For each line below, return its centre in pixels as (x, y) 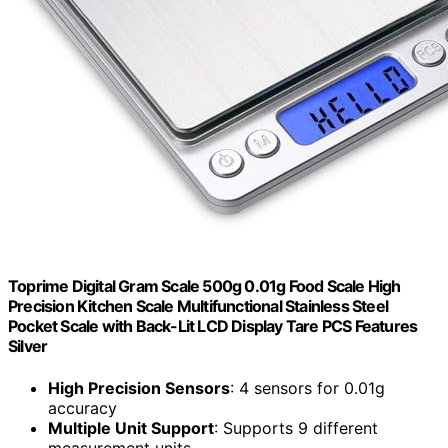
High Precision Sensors (139, 387)
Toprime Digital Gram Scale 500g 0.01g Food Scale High (204, 286)
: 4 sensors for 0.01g (307, 387)
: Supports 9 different (296, 427)
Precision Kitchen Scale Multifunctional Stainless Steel (198, 306)
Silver (28, 346)
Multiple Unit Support (131, 427)
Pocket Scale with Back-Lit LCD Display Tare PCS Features (213, 326)
